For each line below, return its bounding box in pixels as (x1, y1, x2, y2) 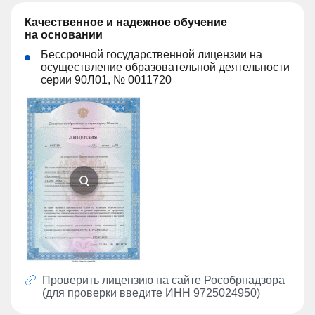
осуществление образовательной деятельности (41, 61, 290, 74)
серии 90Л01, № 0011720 (41, 74, 172, 86)
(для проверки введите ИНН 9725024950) (42, 287, 260, 300)
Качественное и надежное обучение (25, 16, 227, 29)
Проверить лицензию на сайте (42, 274, 204, 287)
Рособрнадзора (204, 274, 285, 287)
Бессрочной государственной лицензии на (41, 49, 262, 61)
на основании (25, 29, 103, 41)
